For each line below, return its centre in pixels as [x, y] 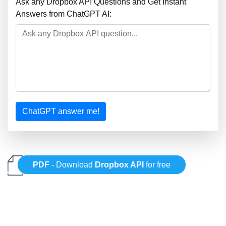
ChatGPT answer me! [61, 111]
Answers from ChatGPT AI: [64, 14]
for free [157, 165]
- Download [72, 165]
